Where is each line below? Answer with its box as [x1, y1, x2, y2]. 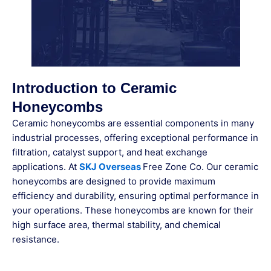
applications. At [12, 161, 79, 173]
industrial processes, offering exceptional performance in [12, 132, 258, 144]
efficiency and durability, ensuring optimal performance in [12, 190, 259, 202]
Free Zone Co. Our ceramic [143, 161, 258, 173]
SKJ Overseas [79, 161, 141, 173]
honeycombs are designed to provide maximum [12, 175, 215, 188]
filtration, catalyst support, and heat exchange [12, 146, 207, 158]
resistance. [12, 233, 59, 246]
